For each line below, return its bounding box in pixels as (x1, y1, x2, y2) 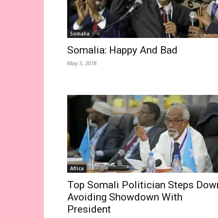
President (67, 203, 111, 215)
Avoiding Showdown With (67, 191, 182, 203)
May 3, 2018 (67, 59, 97, 67)
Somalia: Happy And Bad (67, 44, 178, 56)
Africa (70, 165, 84, 172)
